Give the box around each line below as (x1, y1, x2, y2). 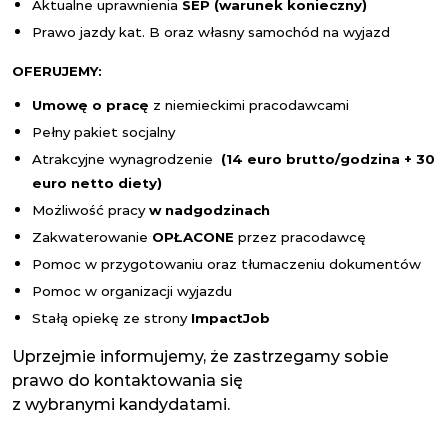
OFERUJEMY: (12, 63, 102, 79)
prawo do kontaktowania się (12, 371, 243, 390)
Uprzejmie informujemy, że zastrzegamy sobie (12, 347, 389, 366)
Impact (191, 310, 243, 326)
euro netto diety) (32, 175, 162, 191)
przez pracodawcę (234, 229, 366, 245)
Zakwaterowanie (32, 229, 152, 245)
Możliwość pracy (32, 202, 145, 218)
